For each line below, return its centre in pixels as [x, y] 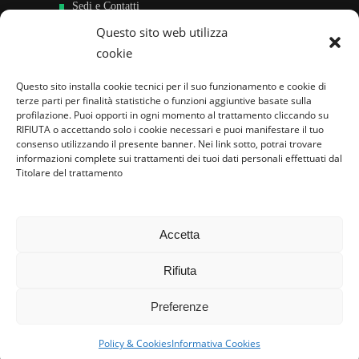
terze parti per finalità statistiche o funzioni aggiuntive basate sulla [164, 101]
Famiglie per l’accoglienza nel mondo [175, 112]
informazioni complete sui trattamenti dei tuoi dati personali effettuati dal [179, 158]
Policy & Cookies [135, 343]
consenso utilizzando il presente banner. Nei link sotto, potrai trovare [169, 144]
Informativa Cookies [216, 343]
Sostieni [90, 38]
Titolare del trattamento [69, 173]
